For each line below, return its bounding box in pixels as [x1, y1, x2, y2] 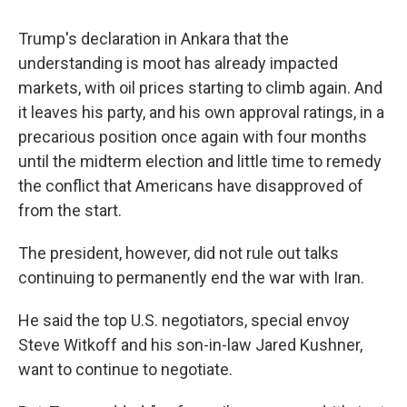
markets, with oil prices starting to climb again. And [18, 78, 382, 97]
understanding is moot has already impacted [18, 54, 338, 73]
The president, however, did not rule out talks [18, 243, 339, 263]
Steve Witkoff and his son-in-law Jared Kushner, [18, 335, 362, 354]
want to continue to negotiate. [18, 360, 233, 379]
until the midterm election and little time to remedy [18, 152, 382, 171]
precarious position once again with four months [18, 127, 367, 146]
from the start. [18, 201, 122, 220]
